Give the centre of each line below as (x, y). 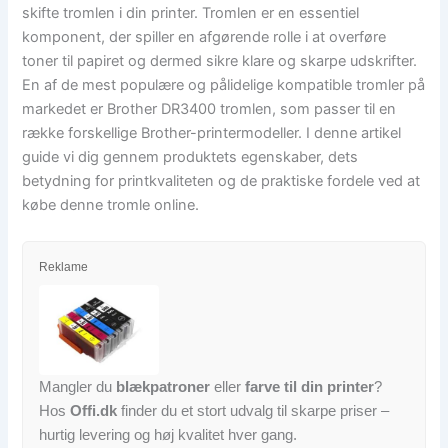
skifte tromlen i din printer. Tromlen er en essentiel (191, 13)
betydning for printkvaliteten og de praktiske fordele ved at (221, 181)
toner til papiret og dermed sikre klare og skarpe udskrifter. (220, 61)
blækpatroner (163, 387)
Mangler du (78, 387)
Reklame (64, 267)
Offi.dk (94, 411)
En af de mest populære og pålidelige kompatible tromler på (224, 85)
